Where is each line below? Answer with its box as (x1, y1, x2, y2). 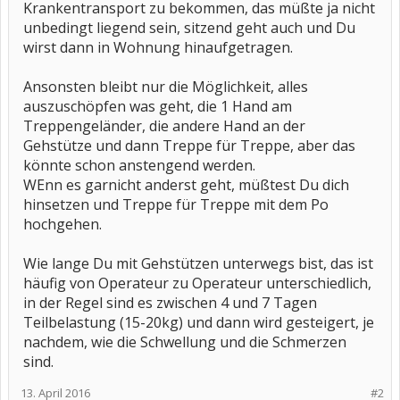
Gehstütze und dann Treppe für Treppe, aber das (23, 136, 355, 155)
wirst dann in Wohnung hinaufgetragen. (23, 37, 293, 57)
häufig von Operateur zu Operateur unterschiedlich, (23, 273, 371, 293)
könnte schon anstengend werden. (23, 155, 255, 175)
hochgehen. (23, 214, 102, 234)
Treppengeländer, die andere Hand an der (23, 116, 305, 136)
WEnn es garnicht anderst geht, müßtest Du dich (23, 175, 349, 195)
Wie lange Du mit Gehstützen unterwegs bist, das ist (23, 254, 373, 273)
